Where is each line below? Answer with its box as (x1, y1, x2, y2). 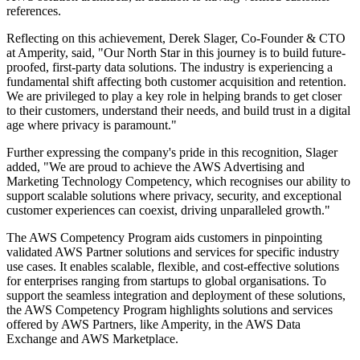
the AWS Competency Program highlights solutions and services (6, 303, 333, 317)
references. (6, 4, 61, 18)
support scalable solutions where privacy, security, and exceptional (6, 189, 342, 203)
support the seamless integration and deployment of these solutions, (6, 288, 346, 303)
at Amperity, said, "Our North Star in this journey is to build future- (6, 46, 346, 60)
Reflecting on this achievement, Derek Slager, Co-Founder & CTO (6, 31, 346, 46)
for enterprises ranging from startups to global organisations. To (6, 274, 326, 288)
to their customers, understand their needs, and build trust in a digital (6, 104, 350, 118)
